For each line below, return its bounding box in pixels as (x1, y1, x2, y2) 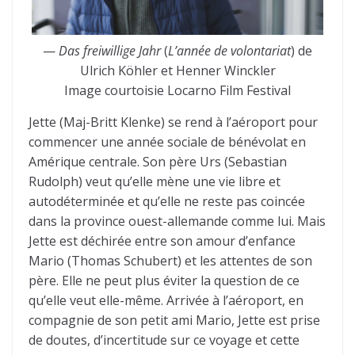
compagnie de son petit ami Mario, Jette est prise (29, 311, 320, 330)
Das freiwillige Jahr (59, 42, 161, 60)
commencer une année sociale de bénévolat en (29, 133, 306, 151)
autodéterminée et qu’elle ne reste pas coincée (29, 193, 305, 211)
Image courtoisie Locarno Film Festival (64, 82, 291, 100)
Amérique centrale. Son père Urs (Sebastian (29, 153, 287, 171)
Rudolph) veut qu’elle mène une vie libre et (29, 173, 281, 191)
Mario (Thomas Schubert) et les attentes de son (29, 252, 312, 270)
